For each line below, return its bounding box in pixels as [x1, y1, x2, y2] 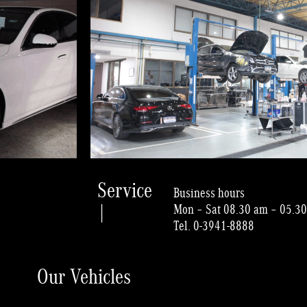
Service [97, 174, 152, 204]
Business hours [173, 183, 245, 201]
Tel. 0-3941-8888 [173, 216, 255, 234]
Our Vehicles [36, 260, 131, 291]
